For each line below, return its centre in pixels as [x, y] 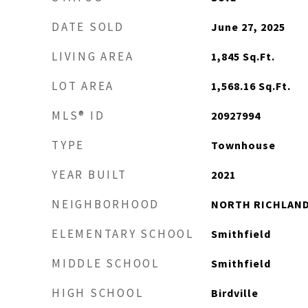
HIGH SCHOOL [98, 293]
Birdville [234, 293]
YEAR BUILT [89, 175]
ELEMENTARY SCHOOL [123, 234]
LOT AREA [83, 86]
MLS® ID [78, 115]
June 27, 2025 [248, 27]
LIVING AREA [93, 56]
